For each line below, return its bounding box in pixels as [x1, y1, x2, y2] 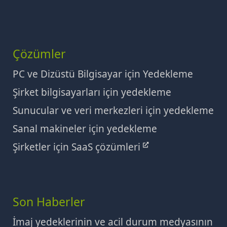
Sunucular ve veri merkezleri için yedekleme [13, 104, 214, 118]
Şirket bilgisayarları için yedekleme [13, 86, 171, 99]
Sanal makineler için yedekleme [13, 122, 157, 136]
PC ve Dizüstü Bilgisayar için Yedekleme [13, 67, 193, 81]
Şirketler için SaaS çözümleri [13, 140, 143, 154]
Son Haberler [13, 194, 85, 210]
